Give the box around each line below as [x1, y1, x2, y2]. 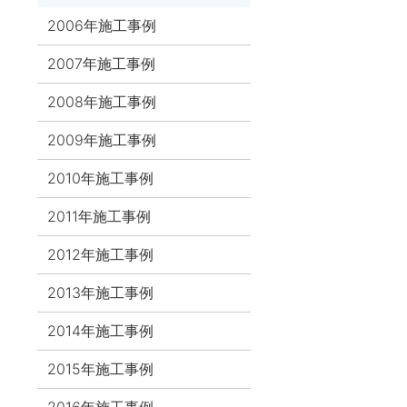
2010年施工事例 [47, 168, 154, 187]
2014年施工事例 [47, 321, 154, 340]
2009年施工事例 [47, 130, 157, 149]
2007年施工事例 [47, 54, 156, 73]
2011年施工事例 [47, 206, 152, 225]
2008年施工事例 [47, 92, 157, 111]
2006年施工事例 [47, 15, 157, 35]
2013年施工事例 [47, 283, 154, 302]
